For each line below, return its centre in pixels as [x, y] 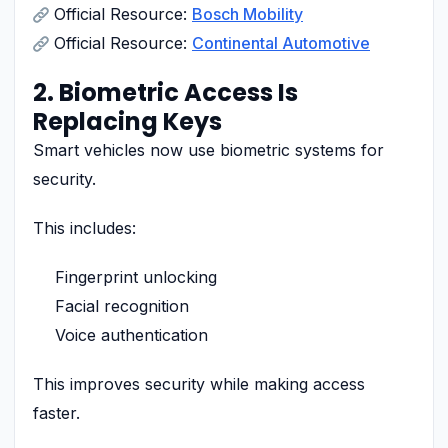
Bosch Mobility [247, 13]
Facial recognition [122, 305]
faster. [56, 412]
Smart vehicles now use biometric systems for [208, 149]
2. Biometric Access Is [165, 92]
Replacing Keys [127, 121]
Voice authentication [131, 334]
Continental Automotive [281, 42]
